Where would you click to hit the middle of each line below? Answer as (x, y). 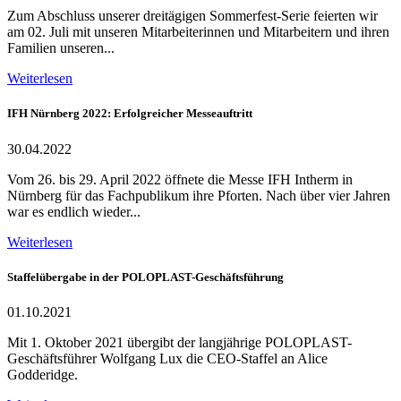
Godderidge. (43, 374)
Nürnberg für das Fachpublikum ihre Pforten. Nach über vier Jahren (199, 195)
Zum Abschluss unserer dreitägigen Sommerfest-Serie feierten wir (192, 16)
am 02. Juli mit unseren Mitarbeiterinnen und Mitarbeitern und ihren (198, 32)
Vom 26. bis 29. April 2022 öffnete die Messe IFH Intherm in (180, 179)
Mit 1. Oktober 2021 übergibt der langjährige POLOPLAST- (179, 342)
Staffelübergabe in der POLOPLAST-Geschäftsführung (145, 277)
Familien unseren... (61, 48)
